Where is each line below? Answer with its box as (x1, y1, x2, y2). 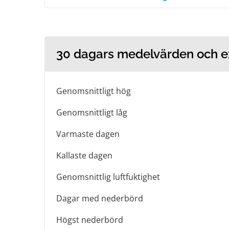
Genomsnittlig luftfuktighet (56, 171, 160, 182)
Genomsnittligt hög (56, 85, 131, 97)
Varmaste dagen (56, 128, 120, 140)
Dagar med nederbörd (56, 193, 143, 204)
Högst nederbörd (56, 214, 123, 225)
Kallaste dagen (56, 150, 112, 161)
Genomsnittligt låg (56, 107, 127, 118)
